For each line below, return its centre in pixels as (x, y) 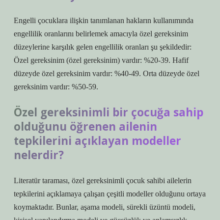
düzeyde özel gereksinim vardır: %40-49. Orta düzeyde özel (107, 73)
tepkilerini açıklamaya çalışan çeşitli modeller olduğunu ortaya (110, 194)
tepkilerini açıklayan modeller (97, 141)
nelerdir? (39, 155)
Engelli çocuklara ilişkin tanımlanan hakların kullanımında (104, 20)
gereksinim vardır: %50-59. (56, 87)
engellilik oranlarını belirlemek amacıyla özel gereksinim (101, 34)
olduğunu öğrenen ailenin (85, 126)
